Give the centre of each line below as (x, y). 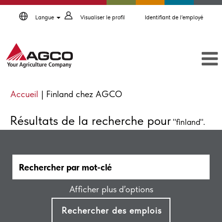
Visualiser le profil (102, 17)
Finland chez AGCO (84, 94)
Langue (45, 17)
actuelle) (138, 106)
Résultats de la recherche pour (90, 120)
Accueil (24, 94)
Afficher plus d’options (111, 189)
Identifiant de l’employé (174, 17)
